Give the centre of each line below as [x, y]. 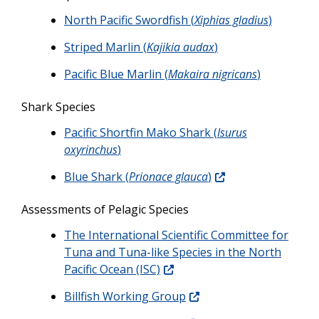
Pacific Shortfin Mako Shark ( [141, 132]
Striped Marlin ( [105, 47]
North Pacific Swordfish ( [129, 20]
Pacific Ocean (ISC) [112, 269]
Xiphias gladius [231, 20]
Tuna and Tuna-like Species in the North [173, 252]
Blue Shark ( [96, 176]
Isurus [232, 132]
